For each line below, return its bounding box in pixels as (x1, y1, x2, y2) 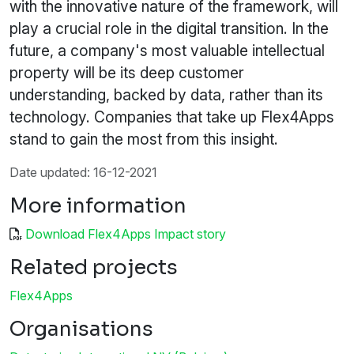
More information (9, 194, 186, 219)
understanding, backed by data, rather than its (9, 85, 323, 105)
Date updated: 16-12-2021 (9, 164, 157, 181)
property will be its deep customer (9, 63, 244, 83)
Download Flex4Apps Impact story (25, 226, 226, 243)
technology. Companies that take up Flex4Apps (9, 107, 334, 127)
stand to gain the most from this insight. (9, 130, 278, 149)
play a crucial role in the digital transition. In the (9, 19, 329, 39)
